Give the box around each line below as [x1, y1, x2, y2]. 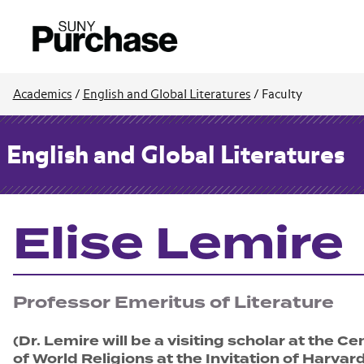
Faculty [261, 89, 302, 101]
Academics [12, 89, 72, 101]
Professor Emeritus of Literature [13, 291, 334, 314]
